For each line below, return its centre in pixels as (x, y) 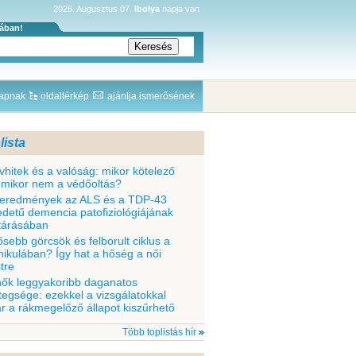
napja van (180, 9)
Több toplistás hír (159, 332)
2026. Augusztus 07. (94, 9)
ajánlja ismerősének (151, 96)
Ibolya (147, 9)
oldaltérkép (65, 96)
